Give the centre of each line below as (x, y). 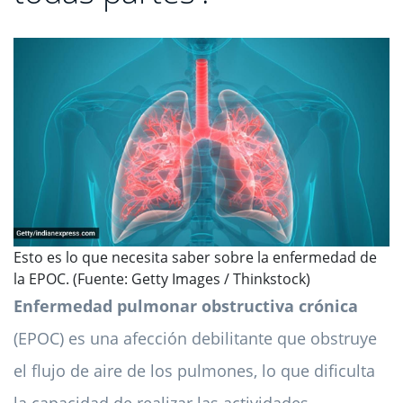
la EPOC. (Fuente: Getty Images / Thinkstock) (162, 279)
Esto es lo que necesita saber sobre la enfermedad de (195, 258)
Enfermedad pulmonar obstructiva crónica (186, 306)
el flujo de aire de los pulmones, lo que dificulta (194, 371)
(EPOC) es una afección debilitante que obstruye (195, 339)
